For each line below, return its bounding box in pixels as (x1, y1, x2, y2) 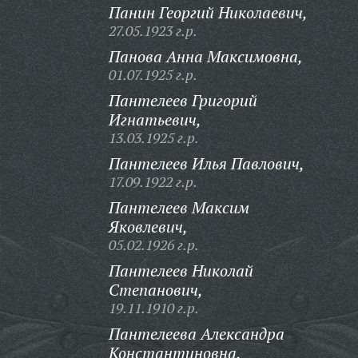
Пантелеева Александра (108, 323, 284, 344)
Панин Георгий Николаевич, (108, 2, 308, 23)
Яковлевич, (108, 216, 188, 237)
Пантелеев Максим (108, 197, 249, 218)
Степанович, (108, 279, 203, 300)
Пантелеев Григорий (108, 89, 257, 111)
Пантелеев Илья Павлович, (108, 153, 304, 174)
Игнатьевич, (108, 109, 201, 130)
